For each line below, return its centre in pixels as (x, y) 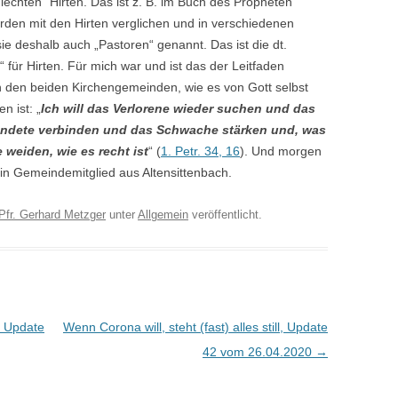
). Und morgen (281, 151)
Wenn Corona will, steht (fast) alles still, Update (195, 327)
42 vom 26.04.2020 (259, 352)
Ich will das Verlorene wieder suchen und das (178, 108)
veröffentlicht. (225, 215)
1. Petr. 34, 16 (200, 151)
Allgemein (163, 215)
